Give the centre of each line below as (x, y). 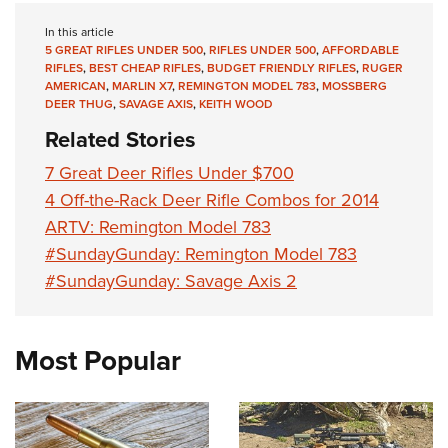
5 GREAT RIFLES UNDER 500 (124, 49)
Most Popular (98, 360)
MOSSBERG (354, 85)
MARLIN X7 (142, 85)
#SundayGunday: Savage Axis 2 (171, 280)
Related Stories (120, 139)
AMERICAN (75, 85)
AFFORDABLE (360, 49)
